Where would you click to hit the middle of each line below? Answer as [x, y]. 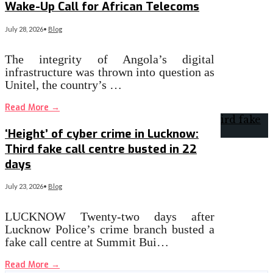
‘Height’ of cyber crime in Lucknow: [102, 133]
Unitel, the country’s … [63, 84]
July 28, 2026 [24, 29]
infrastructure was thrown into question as [110, 72]
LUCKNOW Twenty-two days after [110, 217]
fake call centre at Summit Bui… [87, 242]
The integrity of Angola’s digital [110, 59]
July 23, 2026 [24, 186]
